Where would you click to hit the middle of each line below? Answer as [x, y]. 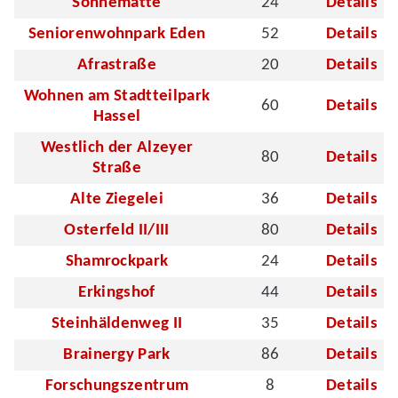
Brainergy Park [117, 354]
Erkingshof [117, 292]
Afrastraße [117, 65]
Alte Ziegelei [117, 199]
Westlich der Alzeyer [117, 147]
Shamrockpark [117, 261]
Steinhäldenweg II [117, 323]
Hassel [117, 116]
